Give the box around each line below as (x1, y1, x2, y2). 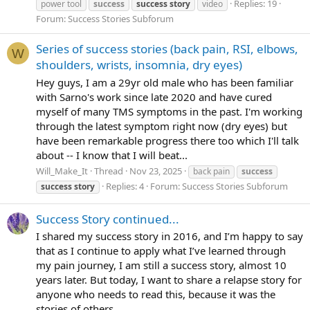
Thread (94, 165, 123, 178)
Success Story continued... (36, 210, 179, 227)
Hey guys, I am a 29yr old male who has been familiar (36, 75, 293, 89)
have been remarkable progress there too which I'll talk (36, 133, 299, 147)
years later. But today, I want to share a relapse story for (36, 273, 302, 287)
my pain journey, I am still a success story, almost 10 (36, 258, 286, 273)
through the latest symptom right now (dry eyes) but (36, 118, 287, 133)
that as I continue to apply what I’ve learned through (36, 244, 286, 258)
